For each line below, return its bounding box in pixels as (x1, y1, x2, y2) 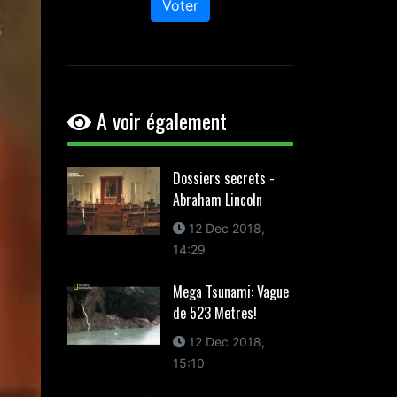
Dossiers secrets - (172, 167, 275, 189)
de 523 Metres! (172, 302, 257, 323)
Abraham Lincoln (172, 189, 262, 210)
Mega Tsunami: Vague (172, 281, 289, 302)
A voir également (91, 105, 227, 136)
